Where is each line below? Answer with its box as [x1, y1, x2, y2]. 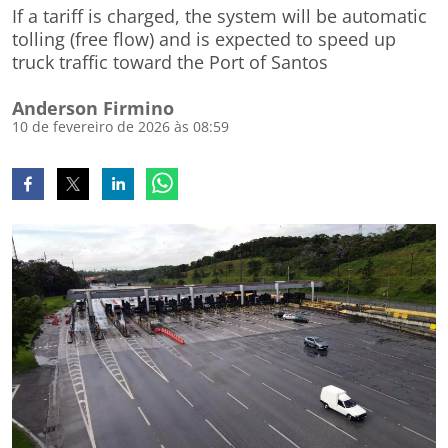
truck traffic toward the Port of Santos [12, 50, 328, 74]
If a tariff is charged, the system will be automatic [12, 4, 427, 28]
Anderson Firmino [12, 96, 174, 120]
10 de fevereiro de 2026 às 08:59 [12, 117, 229, 136]
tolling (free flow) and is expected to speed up [12, 27, 396, 51]
